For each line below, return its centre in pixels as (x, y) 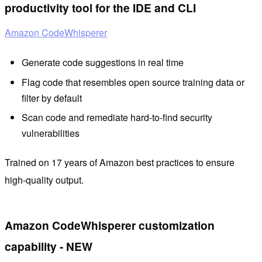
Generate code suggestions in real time (102, 63)
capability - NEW (49, 246)
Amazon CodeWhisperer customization (110, 225)
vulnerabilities (50, 133)
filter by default (51, 98)
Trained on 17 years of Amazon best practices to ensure (120, 163)
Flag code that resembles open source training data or (133, 82)
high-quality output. (44, 180)
